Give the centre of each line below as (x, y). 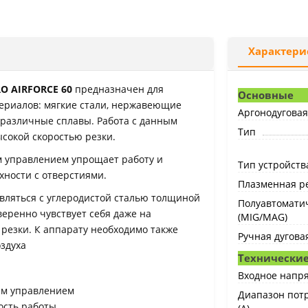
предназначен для (119, 89)
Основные (265, 95)
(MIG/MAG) (262, 217)
